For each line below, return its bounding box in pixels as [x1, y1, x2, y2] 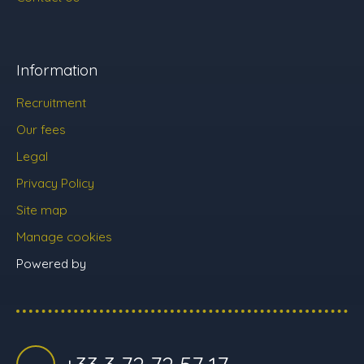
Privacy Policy [16, 174, 94, 191]
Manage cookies [16, 227, 112, 245]
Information [16, 59, 97, 80]
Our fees [16, 120, 66, 137]
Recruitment [16, 93, 86, 110]
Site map [16, 201, 67, 218]
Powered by [16, 254, 86, 271]
